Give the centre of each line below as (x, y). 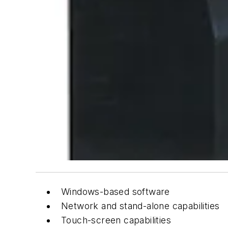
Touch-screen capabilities (116, 220)
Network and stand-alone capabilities (140, 206)
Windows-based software (116, 191)
